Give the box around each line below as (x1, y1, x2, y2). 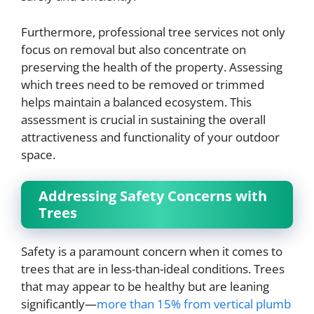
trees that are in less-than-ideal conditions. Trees (21, 261, 285, 278)
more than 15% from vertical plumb (97, 296, 291, 313)
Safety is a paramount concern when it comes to (21, 243, 282, 260)
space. (21, 146, 55, 163)
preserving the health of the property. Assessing (21, 58, 282, 75)
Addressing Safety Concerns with (39, 186, 267, 206)
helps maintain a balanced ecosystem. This (21, 93, 252, 110)
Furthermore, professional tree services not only (21, 23, 285, 40)
